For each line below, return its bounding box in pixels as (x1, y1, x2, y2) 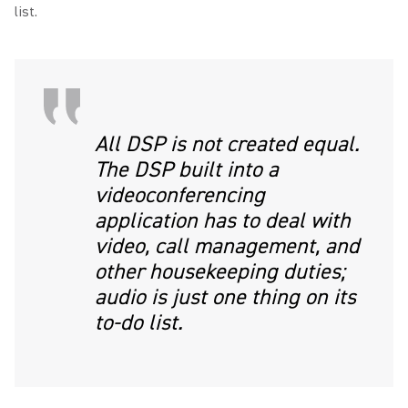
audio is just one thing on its (95, 283, 356, 311)
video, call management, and (95, 232, 360, 260)
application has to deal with (95, 207, 351, 235)
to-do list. (95, 309, 183, 337)
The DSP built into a (95, 156, 279, 184)
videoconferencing (95, 181, 265, 209)
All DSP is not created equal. (95, 130, 360, 158)
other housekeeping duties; (95, 258, 345, 286)
